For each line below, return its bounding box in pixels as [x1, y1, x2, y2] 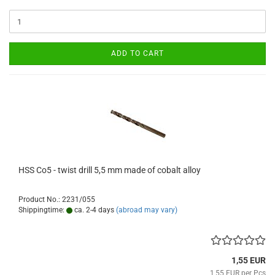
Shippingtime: [18, 206, 66, 215]
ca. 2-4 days [72, 206, 114, 215]
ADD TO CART [111, 49, 164, 58]
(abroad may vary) [116, 206, 177, 215]
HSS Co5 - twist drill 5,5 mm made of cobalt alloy [18, 165, 201, 176]
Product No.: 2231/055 [18, 195, 95, 204]
